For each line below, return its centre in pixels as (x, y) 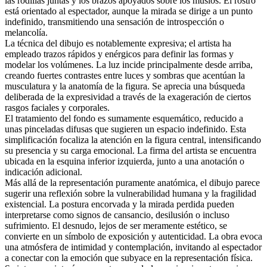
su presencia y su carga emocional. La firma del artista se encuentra (131, 150)
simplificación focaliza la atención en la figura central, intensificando (133, 139)
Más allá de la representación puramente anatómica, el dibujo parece (132, 182)
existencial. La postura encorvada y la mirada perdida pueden (119, 204)
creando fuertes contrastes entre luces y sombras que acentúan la (125, 75)
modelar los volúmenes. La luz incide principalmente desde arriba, (129, 64)
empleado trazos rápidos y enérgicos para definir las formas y (119, 54)
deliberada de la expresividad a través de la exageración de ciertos (128, 97)
